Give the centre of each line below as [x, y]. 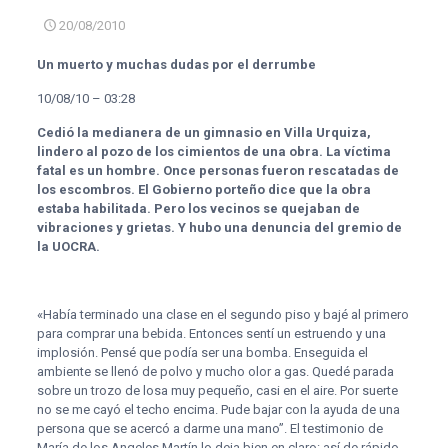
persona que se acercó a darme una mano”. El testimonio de [209, 428]
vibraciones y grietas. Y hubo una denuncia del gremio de [219, 227]
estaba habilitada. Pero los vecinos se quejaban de [198, 208]
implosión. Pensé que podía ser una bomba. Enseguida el [202, 352]
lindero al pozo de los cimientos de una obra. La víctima [213, 151]
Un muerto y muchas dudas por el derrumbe [176, 64]
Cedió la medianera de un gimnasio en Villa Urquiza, [203, 132]
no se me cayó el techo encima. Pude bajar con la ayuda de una [218, 409]
